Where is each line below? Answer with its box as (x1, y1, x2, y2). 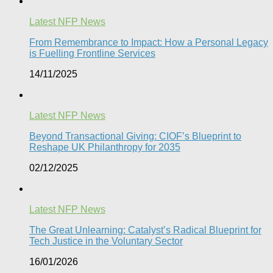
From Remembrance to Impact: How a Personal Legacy (29, 37, 268, 48)
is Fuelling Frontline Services (29, 48, 155, 58)
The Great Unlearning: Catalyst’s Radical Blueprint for (29, 224, 261, 235)
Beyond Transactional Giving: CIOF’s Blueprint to (29, 130, 241, 141)
